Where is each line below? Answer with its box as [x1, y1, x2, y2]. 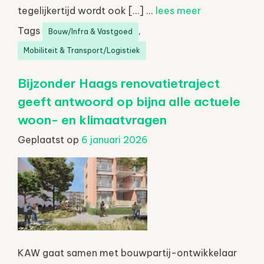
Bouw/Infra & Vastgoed [48, 27, 133, 36]
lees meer [156, 4, 201, 16]
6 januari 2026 [81, 133, 148, 146]
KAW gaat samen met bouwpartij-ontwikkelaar [18, 246, 237, 259]
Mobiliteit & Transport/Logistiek [24, 45, 140, 55]
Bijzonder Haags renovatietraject [18, 75, 220, 91]
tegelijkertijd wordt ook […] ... [18, 4, 156, 16]
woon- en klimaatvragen [18, 111, 167, 128]
